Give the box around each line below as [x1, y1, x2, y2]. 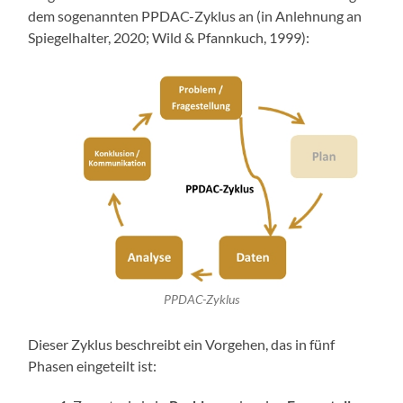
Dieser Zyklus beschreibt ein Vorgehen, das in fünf [28, 336, 336, 354]
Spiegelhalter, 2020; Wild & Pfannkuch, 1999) [28, 29, 307, 47]
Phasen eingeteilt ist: [28, 357, 157, 375]
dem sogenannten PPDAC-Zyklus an [28, 7, 257, 25]
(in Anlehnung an [256, 7, 363, 25]
